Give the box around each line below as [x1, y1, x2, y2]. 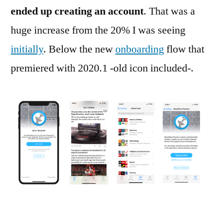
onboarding [115, 42, 164, 56]
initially [11, 42, 43, 56]
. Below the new [43, 42, 115, 56]
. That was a [144, 4, 195, 18]
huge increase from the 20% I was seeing [11, 23, 185, 37]
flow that [164, 42, 204, 56]
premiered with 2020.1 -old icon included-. [11, 61, 194, 75]
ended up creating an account [11, 4, 144, 18]
